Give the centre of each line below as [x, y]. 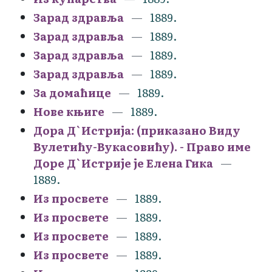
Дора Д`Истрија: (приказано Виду [137, 130]
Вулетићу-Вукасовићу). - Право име [142, 146]
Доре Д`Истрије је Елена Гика [123, 163]
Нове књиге [69, 111]
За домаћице [72, 92]
